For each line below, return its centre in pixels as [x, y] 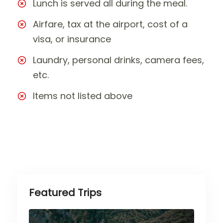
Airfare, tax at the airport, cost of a [110, 24]
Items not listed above [83, 96]
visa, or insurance [72, 39]
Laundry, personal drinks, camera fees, [118, 60]
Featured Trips [65, 192]
